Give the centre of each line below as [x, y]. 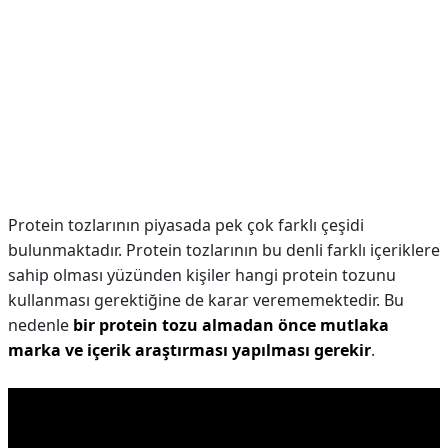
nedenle [40, 325]
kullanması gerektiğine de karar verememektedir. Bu [206, 300]
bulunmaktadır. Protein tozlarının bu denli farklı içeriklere [224, 250]
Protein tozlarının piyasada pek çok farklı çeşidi [186, 225]
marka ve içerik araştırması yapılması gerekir [189, 350]
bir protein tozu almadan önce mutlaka [231, 325]
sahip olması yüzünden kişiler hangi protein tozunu [202, 275]
